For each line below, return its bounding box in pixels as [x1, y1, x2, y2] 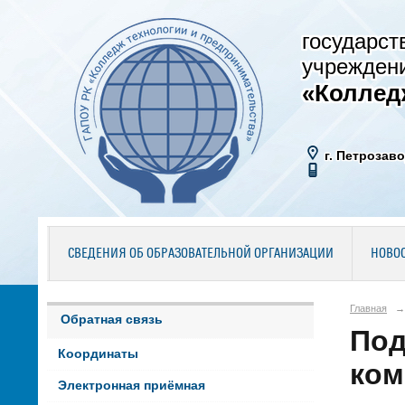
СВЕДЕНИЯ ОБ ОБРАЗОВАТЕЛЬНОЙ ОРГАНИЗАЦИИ [67, 247, 334, 261]
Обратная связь [61, 312, 163, 326]
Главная [350, 302, 387, 314]
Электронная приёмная [57, 379, 205, 393]
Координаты [57, 347, 138, 362]
